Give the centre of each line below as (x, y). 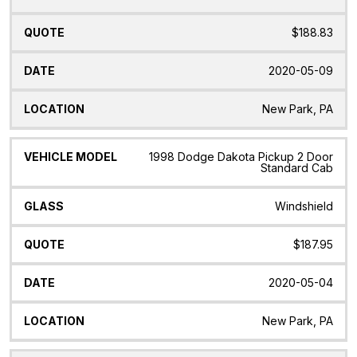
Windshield (304, 206)
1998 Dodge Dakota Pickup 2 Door (241, 157)
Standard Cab (297, 168)
